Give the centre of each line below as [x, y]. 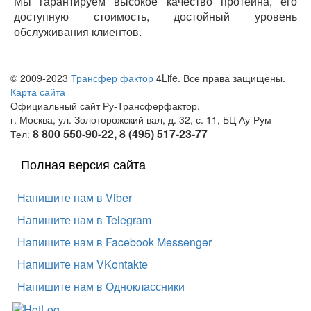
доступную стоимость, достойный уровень [155, 16]
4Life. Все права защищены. [219, 78]
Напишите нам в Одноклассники [101, 286]
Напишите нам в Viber [75, 197]
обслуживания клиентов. [78, 32]
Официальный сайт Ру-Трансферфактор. [105, 106]
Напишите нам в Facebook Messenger [115, 242]
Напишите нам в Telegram [84, 220]
